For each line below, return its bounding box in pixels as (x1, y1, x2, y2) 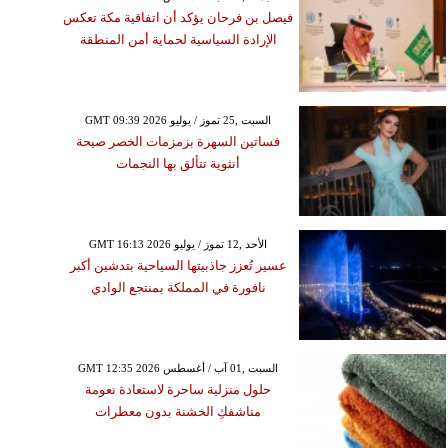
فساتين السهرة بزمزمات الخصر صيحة (76, 133, 281, 149)
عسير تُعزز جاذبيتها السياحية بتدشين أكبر (69, 258, 287, 274)
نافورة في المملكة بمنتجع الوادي (90, 280, 266, 296)
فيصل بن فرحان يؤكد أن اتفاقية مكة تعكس (63, 9, 294, 25)
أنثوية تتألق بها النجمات (116, 155, 241, 171)
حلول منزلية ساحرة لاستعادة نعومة (85, 382, 272, 398)
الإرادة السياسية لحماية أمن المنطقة (79, 31, 277, 47)
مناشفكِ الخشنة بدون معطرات (95, 404, 262, 420)
